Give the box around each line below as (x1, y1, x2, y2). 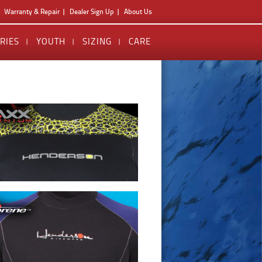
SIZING (82, 35, 112, 47)
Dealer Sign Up (70, 8, 114, 16)
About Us (124, 8, 152, 16)
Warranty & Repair (4, 8, 60, 16)
